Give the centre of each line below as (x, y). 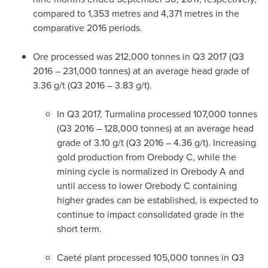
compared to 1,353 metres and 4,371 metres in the (136, 13)
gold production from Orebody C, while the (147, 157)
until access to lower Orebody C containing (147, 186)
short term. (79, 229)
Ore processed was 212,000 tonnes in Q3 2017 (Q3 (138, 57)
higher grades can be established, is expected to (158, 200)
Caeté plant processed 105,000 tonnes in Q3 (150, 258)
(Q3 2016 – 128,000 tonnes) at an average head (155, 128)
